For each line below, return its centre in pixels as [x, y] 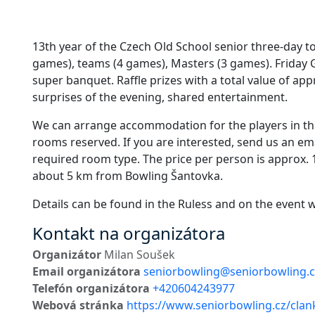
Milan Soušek [138, 255]
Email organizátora [86, 272]
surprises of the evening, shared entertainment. [160, 97]
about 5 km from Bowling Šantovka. [128, 176]
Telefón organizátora [91, 289]
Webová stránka [78, 306]
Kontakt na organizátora [129, 233]
